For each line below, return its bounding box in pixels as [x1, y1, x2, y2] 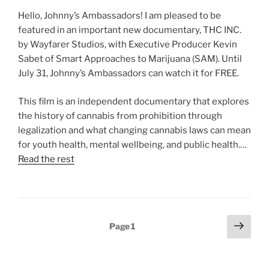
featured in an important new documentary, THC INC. [18, 25, 241, 35]
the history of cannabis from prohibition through [18, 110, 222, 121]
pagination [17, 232, 77, 247]
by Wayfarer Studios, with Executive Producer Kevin [18, 39, 237, 50]
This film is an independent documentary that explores [18, 95, 249, 107]
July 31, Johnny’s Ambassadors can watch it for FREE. [18, 68, 239, 79]
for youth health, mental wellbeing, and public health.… [18, 139, 247, 150]
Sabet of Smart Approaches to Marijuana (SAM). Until [18, 53, 242, 64]
